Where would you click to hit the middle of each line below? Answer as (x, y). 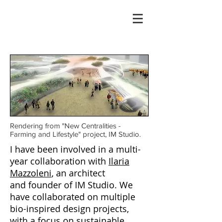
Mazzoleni (31, 173)
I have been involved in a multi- (75, 149)
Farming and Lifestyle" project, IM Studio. (75, 134)
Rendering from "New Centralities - (65, 126)
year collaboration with (59, 161)
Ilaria (119, 161)
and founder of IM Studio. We (71, 185)
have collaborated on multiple (73, 197)
